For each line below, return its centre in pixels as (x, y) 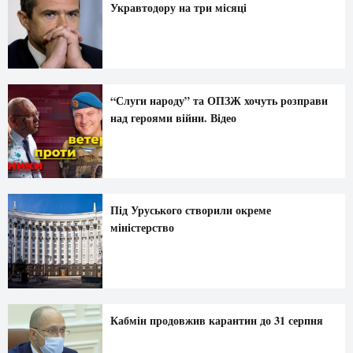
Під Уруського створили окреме (190, 210)
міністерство (142, 228)
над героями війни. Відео (173, 117)
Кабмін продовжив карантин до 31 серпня (216, 321)
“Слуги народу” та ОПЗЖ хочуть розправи (219, 100)
